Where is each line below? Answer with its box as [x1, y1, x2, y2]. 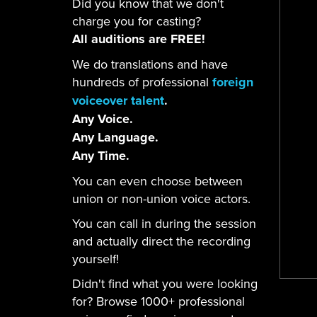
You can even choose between [72, 172, 243, 190]
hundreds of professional [72, 73, 212, 91]
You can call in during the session [72, 214, 256, 232]
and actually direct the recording [72, 232, 250, 250]
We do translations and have [72, 55, 228, 73]
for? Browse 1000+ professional [72, 292, 245, 310]
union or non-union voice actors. [72, 190, 250, 207]
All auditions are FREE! [72, 30, 205, 48]
